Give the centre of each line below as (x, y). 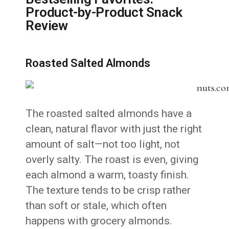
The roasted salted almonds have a (109, 114)
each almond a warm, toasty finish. (108, 175)
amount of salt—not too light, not (103, 144)
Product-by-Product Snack (104, 13)
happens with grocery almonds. (99, 221)
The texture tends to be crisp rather (108, 190)
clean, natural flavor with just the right (114, 129)
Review (47, 26)
